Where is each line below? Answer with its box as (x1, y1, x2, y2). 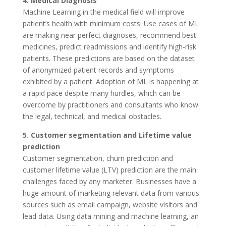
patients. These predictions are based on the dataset (22, 53, 195, 63)
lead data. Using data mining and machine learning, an (22, 211, 199, 221)
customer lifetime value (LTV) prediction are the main (22, 164, 196, 175)
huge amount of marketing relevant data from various (22, 188, 199, 198)
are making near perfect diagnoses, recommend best (22, 30, 196, 40)
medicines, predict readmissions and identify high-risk (22, 41, 196, 51)
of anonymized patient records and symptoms (22, 65, 174, 75)
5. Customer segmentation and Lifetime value (22, 130, 192, 140)
